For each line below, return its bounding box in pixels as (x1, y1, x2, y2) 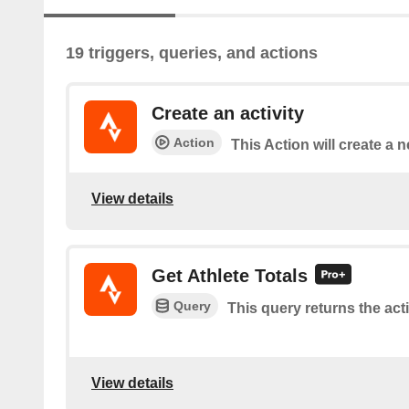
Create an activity (152, 103, 304, 124)
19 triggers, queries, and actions (66, 44, 318, 63)
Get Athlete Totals (152, 265, 308, 286)
